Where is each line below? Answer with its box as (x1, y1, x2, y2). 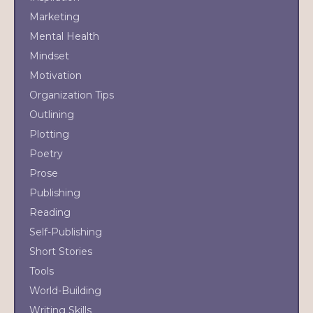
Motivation (29, 68, 82, 82)
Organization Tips (29, 88, 114, 101)
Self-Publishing (29, 225, 102, 238)
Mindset (29, 49, 69, 62)
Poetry (29, 147, 63, 160)
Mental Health (29, 29, 99, 43)
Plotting (29, 127, 69, 140)
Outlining (29, 108, 74, 121)
